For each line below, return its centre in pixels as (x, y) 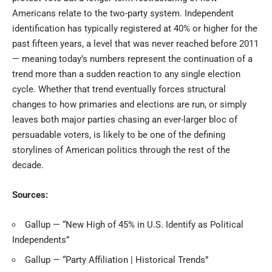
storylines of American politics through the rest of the (121, 150)
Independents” (41, 240)
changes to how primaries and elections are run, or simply (129, 104)
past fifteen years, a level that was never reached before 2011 (135, 43)
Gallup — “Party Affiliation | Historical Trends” (117, 260)
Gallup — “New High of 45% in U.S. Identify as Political (134, 224)
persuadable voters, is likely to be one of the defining (119, 134)
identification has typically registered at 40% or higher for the (135, 28)
